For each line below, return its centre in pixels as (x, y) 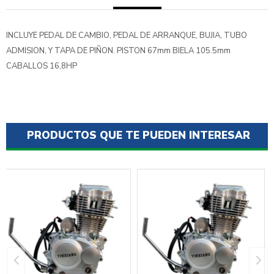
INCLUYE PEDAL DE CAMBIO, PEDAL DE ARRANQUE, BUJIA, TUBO (127, 35)
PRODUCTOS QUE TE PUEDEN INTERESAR (139, 135)
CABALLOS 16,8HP (42, 66)
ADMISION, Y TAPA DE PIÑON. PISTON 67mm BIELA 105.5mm (118, 51)
